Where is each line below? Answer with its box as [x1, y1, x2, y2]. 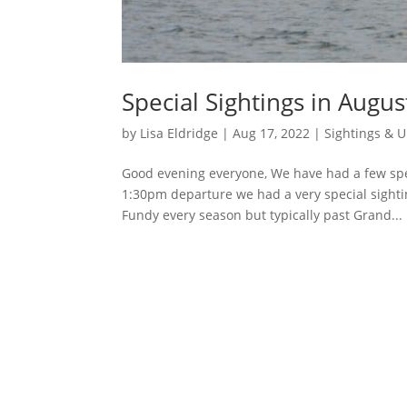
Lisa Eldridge [140, 124, 219, 143]
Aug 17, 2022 [233, 124, 311, 143]
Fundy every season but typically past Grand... [122, 206, 403, 224]
